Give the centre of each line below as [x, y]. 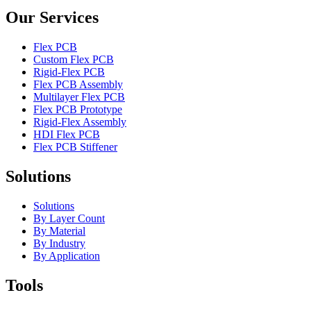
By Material [59, 230]
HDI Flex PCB [67, 134]
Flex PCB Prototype [78, 109]
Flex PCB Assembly [78, 84]
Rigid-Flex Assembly [80, 121]
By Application [67, 255]
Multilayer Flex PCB [79, 96]
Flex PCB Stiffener [75, 146]
